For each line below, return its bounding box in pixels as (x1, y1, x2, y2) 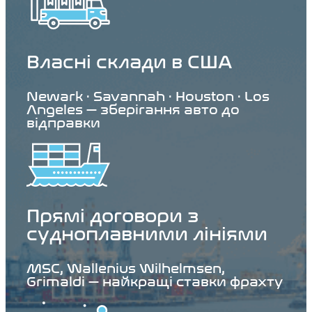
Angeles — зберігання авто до (26, 102, 240, 118)
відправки (26, 115, 100, 132)
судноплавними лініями (26, 224, 267, 246)
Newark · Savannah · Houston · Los (26, 88, 270, 105)
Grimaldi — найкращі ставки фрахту (26, 274, 283, 290)
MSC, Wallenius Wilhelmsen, (26, 260, 225, 277)
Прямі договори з (26, 205, 198, 228)
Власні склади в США (26, 52, 232, 74)
